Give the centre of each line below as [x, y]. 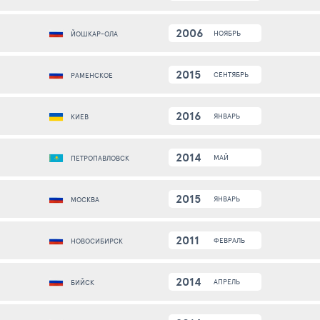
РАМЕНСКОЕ [92, 75]
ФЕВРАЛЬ [229, 240]
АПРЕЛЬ [227, 282]
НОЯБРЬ [227, 33]
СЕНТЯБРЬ [231, 75]
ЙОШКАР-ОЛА [94, 34]
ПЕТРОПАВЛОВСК [100, 158]
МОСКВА [85, 200]
